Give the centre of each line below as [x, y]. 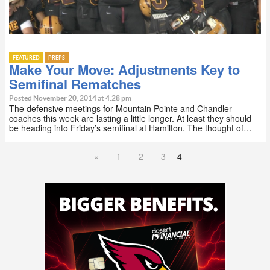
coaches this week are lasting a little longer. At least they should [130, 118]
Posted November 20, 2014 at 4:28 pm [70, 98]
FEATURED [26, 58]
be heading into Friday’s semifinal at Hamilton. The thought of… [130, 127]
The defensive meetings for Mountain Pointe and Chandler [121, 108]
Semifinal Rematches [75, 83]
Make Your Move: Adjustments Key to [124, 69]
